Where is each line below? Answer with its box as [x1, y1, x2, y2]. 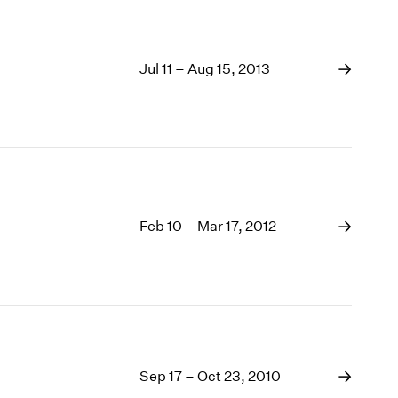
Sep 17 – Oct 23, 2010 [139, 368, 282, 386]
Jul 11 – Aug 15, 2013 [139, 60, 271, 78]
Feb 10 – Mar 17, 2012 [139, 218, 277, 235]
